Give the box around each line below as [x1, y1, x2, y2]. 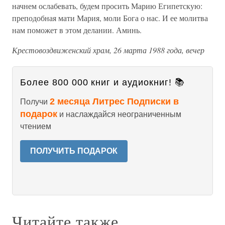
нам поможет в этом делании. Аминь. [12, 25, 142, 35]
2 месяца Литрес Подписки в [50, 96, 179, 106]
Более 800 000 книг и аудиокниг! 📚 [20, 77, 185, 87]
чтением [20, 122, 51, 131]
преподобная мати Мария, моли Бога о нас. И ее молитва [12, 13, 208, 23]
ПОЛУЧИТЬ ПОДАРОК [30, 147, 118, 155]
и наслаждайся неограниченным [57, 110, 181, 119]
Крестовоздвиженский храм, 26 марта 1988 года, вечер [12, 45, 204, 55]
